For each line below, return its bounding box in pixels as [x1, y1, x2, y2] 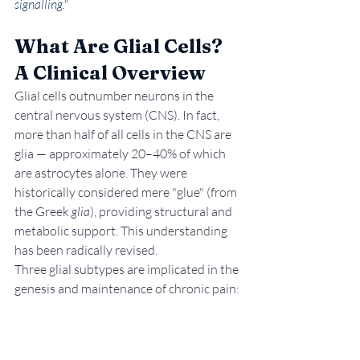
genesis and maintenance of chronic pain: [14, 280, 239, 297]
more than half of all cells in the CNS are [14, 126, 234, 143]
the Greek [14, 203, 72, 220]
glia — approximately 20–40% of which [14, 145, 228, 162]
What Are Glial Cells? [14, 35, 227, 59]
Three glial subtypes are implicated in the [14, 261, 241, 278]
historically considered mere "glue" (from [14, 184, 239, 201]
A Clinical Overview [14, 61, 206, 85]
